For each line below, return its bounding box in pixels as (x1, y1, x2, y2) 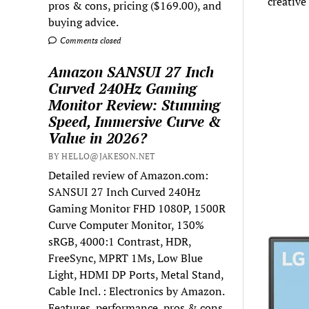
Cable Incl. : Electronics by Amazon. (48, 283, 225, 299)
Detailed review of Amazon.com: (48, 167, 209, 183)
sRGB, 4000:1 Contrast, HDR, (48, 233, 192, 249)
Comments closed (58, 34, 121, 46)
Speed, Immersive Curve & (48, 111, 222, 131)
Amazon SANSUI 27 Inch (48, 61, 215, 81)
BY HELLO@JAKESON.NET (48, 150, 155, 161)
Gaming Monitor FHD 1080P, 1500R (48, 200, 226, 216)
